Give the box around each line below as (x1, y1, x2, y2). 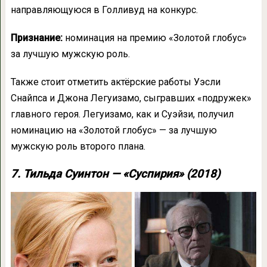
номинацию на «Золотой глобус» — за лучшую (10, 125, 217, 136)
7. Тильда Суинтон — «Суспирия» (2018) (10, 167, 221, 181)
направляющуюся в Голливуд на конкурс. (10, 4, 198, 16)
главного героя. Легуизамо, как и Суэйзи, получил (10, 108, 234, 120)
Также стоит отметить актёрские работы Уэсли (10, 76, 221, 88)
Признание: (10, 32, 63, 44)
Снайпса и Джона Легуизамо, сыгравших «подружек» (10, 92, 252, 104)
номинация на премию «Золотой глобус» (62, 32, 247, 44)
